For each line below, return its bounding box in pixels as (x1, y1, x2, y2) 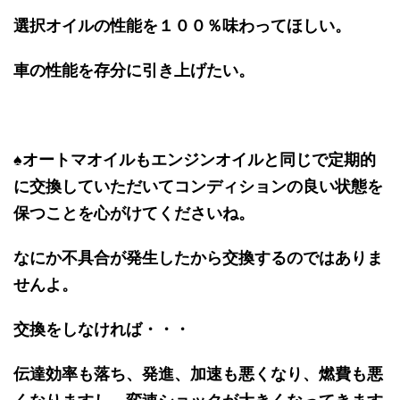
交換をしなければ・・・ (13, 319, 190, 338)
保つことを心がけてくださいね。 (13, 203, 254, 222)
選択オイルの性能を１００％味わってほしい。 (13, 15, 351, 35)
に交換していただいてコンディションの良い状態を (13, 176, 383, 196)
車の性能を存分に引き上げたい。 (13, 60, 254, 79)
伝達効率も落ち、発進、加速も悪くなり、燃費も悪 (13, 363, 383, 383)
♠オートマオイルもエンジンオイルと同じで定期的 (13, 149, 376, 169)
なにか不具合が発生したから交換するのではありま (13, 247, 383, 267)
